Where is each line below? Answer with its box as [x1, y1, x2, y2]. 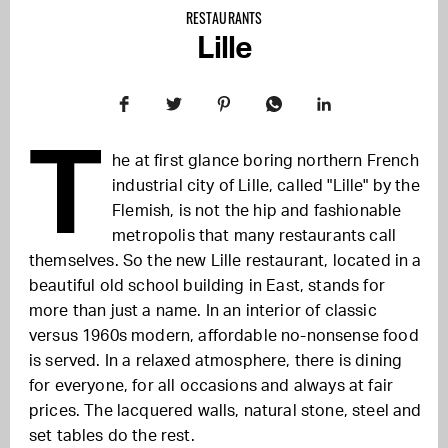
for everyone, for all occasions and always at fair [29, 378, 394, 394]
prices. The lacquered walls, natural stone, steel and [29, 403, 422, 419]
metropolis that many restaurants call [112, 228, 397, 244]
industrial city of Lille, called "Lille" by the [112, 178, 420, 194]
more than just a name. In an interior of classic [29, 303, 377, 319]
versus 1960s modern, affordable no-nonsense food [29, 328, 419, 344]
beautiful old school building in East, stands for [29, 278, 385, 294]
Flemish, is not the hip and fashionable [112, 203, 402, 219]
